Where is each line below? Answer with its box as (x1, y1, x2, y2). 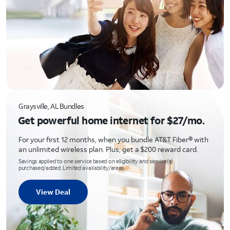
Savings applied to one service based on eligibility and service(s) (18, 158, 174, 165)
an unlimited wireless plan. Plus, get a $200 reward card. (18, 144, 198, 154)
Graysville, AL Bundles (18, 101, 84, 111)
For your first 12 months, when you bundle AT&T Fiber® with (18, 135, 208, 144)
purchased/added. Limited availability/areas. (18, 164, 125, 171)
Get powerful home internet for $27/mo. (18, 113, 205, 127)
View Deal (36, 187, 70, 197)
